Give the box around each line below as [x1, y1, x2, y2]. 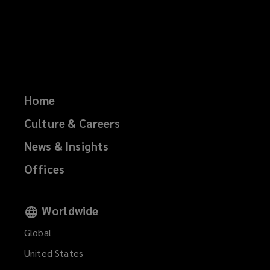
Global [24, 226, 51, 239]
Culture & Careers [24, 116, 121, 131]
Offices [24, 162, 65, 177]
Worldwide [42, 203, 99, 218]
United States [24, 246, 83, 260]
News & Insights [24, 139, 109, 154]
